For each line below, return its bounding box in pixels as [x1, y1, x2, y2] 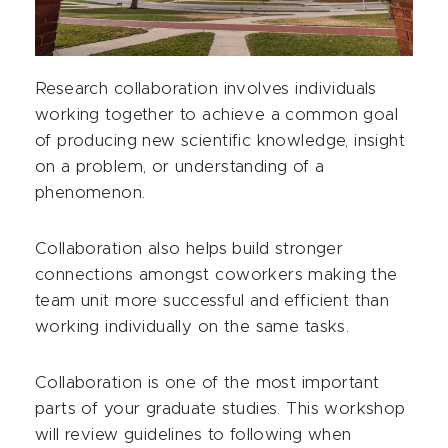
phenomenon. [35, 184, 146, 201]
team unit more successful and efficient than [35, 292, 390, 309]
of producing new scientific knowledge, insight [35, 132, 406, 149]
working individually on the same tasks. [35, 318, 350, 335]
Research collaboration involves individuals [35, 80, 377, 97]
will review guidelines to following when [35, 426, 352, 443]
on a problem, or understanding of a [35, 158, 325, 175]
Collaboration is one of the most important [35, 374, 380, 391]
